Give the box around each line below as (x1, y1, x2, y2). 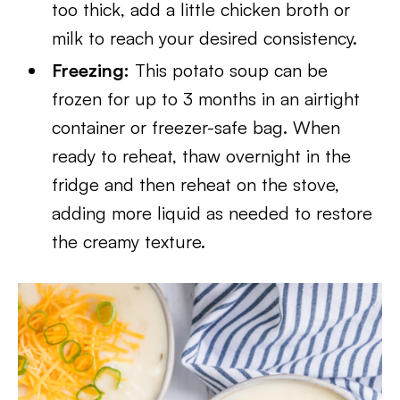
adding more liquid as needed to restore (52, 202, 373, 224)
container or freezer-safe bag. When (52, 116, 341, 138)
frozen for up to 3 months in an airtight (52, 87, 361, 110)
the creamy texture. (52, 230, 206, 253)
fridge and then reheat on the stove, (52, 173, 340, 196)
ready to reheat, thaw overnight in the (52, 145, 352, 167)
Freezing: (52, 59, 130, 81)
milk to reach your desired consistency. (52, 27, 358, 49)
